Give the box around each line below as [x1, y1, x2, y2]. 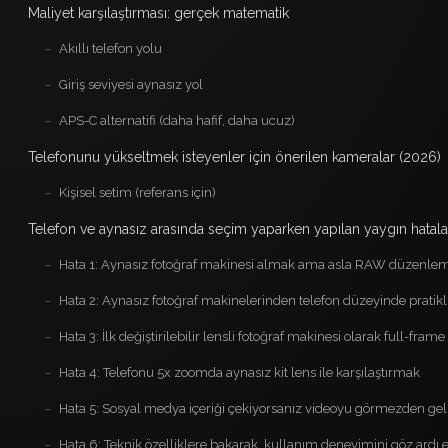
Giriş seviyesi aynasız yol [59, 76, 203, 92]
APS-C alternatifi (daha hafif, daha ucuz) [59, 112, 295, 128]
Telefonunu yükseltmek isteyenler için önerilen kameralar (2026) [28, 148, 441, 165]
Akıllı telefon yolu [59, 40, 162, 56]
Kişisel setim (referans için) [59, 184, 216, 200]
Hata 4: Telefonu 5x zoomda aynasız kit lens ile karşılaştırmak [59, 364, 420, 380]
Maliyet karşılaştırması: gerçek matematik [28, 4, 289, 21]
